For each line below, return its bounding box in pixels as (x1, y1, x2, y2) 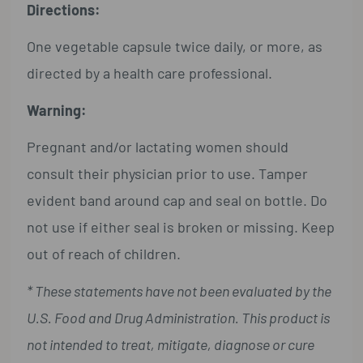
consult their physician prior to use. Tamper (27, 164, 309, 183)
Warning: (27, 100, 88, 119)
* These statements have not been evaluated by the (27, 282, 332, 301)
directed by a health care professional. (27, 64, 273, 83)
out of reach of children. (27, 245, 181, 263)
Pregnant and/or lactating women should (27, 138, 289, 156)
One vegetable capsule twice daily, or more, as (27, 37, 323, 56)
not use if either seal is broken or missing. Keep (27, 218, 335, 237)
